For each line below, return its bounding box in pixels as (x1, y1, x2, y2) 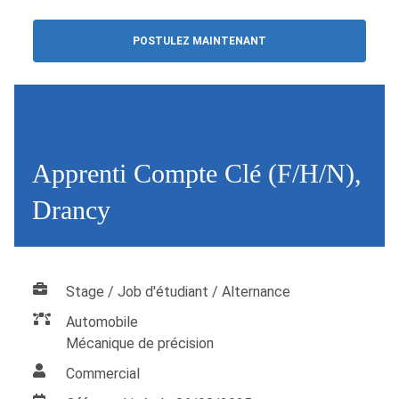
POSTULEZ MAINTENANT (132, 34, 266, 47)
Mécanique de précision (66, 335, 215, 353)
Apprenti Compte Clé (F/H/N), (32, 159, 362, 188)
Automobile (66, 313, 139, 331)
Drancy (32, 195, 110, 224)
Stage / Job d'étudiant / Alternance (66, 283, 291, 301)
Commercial (66, 365, 141, 383)
